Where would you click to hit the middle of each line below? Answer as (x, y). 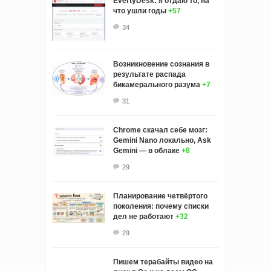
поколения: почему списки (161, 207)
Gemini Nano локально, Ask (162, 141)
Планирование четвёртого (160, 196)
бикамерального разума (157, 85)
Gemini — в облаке (146, 151)
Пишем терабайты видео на (163, 262)
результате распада (149, 75)
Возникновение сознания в (161, 64)
